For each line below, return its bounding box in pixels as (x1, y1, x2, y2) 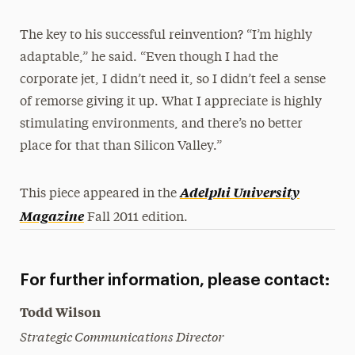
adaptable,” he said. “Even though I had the (19, 52, 278, 64)
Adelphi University (179, 183, 300, 200)
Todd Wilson (19, 303, 101, 320)
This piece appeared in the (19, 188, 180, 200)
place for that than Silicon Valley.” (19, 140, 222, 153)
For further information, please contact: (19, 273, 330, 288)
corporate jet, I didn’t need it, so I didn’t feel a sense (19, 74, 326, 86)
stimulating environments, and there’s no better (19, 118, 303, 131)
